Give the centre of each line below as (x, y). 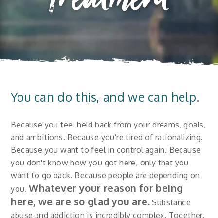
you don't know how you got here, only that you (100, 162)
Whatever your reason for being (106, 188)
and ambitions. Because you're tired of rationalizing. (107, 137)
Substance (171, 202)
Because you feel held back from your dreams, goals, (108, 124)
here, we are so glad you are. (80, 201)
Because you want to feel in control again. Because (106, 150)
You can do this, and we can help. (105, 97)
